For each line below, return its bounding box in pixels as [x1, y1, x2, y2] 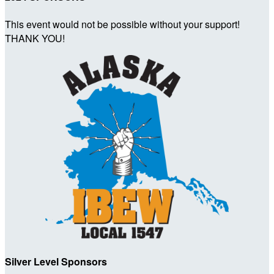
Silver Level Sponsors [5, 254, 107, 268]
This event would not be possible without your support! [5, 17, 240, 31]
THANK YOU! [5, 31, 65, 45]
